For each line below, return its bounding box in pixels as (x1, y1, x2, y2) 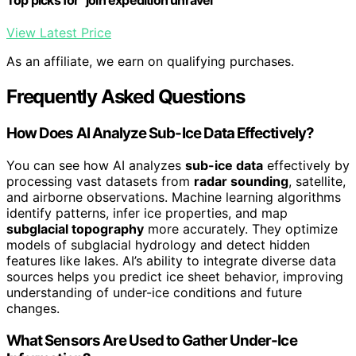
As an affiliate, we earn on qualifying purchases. (6, 53, 294, 70)
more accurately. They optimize (144, 220, 338, 237)
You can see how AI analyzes (6, 157, 185, 173)
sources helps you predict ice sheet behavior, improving (6, 268, 343, 284)
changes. (6, 300, 60, 316)
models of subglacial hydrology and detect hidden (6, 236, 310, 253)
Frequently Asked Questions (6, 85, 245, 109)
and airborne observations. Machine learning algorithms (6, 188, 341, 205)
